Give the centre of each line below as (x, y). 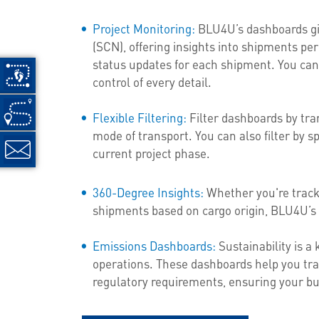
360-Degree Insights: (148, 192)
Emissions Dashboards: (154, 245)
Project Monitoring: (143, 28)
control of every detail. (153, 82)
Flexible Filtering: (139, 117)
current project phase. (151, 153)
